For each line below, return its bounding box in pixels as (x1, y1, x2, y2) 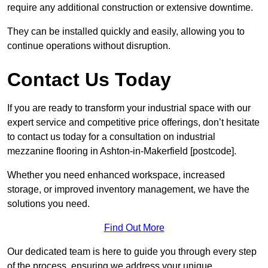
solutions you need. (7, 199, 90, 209)
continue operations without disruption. (7, 41, 170, 51)
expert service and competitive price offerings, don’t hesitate (7, 117, 260, 128)
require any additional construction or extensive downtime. (7, 2, 253, 13)
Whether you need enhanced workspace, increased (7, 170, 225, 181)
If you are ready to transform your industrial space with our (7, 103, 251, 114)
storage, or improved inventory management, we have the (7, 184, 249, 195)
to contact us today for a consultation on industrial (7, 132, 215, 142)
